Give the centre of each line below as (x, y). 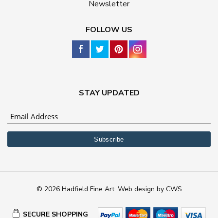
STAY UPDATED (109, 93)
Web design (136, 189)
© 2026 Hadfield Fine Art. (77, 189)
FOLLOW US (109, 30)
